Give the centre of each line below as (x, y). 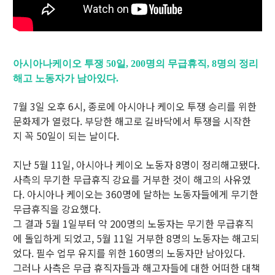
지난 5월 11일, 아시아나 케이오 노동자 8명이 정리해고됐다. (136, 165)
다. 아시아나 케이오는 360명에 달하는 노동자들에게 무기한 (136, 194)
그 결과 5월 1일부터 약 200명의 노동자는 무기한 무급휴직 (133, 224)
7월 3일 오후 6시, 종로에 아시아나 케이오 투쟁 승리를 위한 (135, 107)
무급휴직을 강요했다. (57, 209)
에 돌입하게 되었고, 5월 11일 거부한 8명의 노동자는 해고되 (136, 238)
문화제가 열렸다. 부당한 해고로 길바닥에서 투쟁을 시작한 (132, 121)
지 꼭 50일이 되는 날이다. (66, 136)
